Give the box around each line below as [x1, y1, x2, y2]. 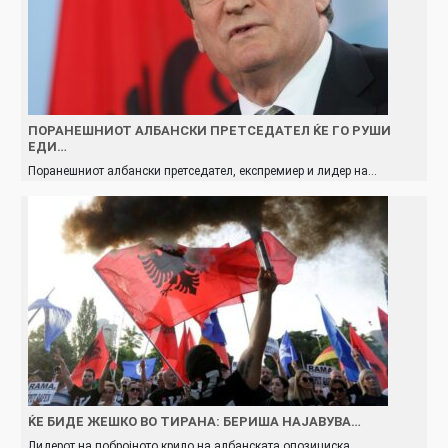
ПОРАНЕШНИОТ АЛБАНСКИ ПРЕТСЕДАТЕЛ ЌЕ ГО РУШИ [28, 122, 391, 138]
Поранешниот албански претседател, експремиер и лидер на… [28, 163, 377, 178]
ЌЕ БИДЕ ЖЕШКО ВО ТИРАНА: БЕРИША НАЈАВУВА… [28, 413, 361, 429]
